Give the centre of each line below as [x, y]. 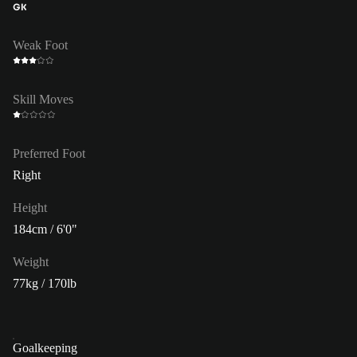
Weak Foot [40, 45]
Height [30, 207]
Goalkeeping [45, 347]
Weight [31, 261]
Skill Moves [43, 99]
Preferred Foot [49, 153]
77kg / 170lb [45, 283]
